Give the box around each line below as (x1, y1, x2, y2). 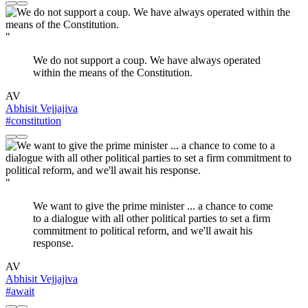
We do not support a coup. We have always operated (33, 54, 261, 67)
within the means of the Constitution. (33, 67, 192, 79)
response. (33, 237, 74, 250)
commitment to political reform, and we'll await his (33, 225, 252, 237)
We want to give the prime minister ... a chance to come (33, 200, 273, 212)
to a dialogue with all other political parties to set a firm (33, 212, 270, 225)
